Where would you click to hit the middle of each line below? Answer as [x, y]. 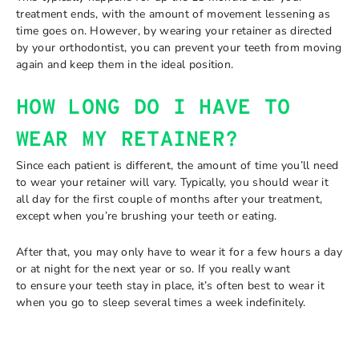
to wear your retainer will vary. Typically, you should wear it [172, 182]
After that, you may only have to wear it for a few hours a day [179, 252]
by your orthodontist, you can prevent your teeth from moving [179, 48]
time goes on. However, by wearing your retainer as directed [174, 31]
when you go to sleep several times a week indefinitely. [161, 303]
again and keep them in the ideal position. [125, 65]
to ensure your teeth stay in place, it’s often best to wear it [170, 286]
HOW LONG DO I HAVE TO [153, 108]
